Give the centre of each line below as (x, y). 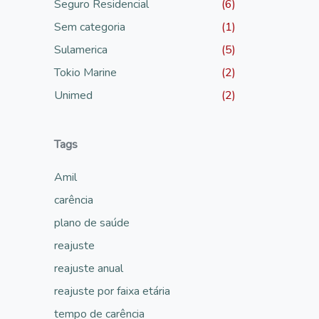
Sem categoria (90, 27)
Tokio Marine (85, 72)
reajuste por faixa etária (112, 291)
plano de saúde (92, 223)
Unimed (73, 95)
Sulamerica (81, 49)
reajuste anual (89, 268)
